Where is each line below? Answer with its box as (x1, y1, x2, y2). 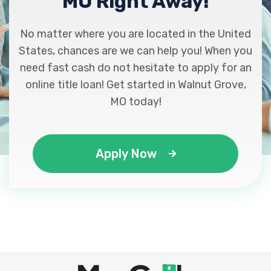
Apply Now (95, 146, 157, 161)
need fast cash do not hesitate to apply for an (19, 61, 252, 74)
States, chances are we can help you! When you (19, 44, 252, 57)
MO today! (109, 95, 162, 108)
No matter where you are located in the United (20, 27, 251, 41)
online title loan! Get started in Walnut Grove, (25, 78, 246, 91)
